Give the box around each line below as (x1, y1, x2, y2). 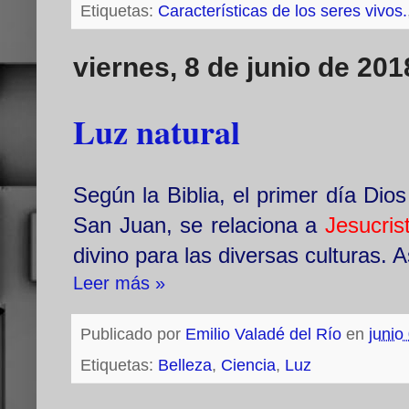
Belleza (158, 356, 212, 375)
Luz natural (73, 108, 240, 156)
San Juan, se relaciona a (73, 213, 325, 238)
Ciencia (221, 356, 276, 375)
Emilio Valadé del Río (185, 325, 341, 344)
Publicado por (80, 325, 185, 344)
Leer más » (73, 273, 165, 294)
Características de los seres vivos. (158, 2, 407, 21)
